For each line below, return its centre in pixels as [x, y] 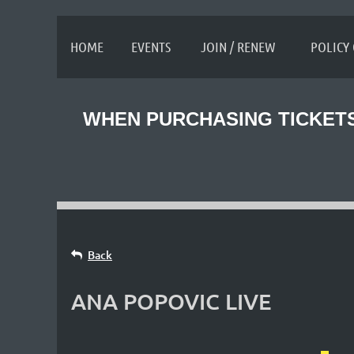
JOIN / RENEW [238, 47]
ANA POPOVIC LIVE [171, 301]
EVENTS [151, 47]
